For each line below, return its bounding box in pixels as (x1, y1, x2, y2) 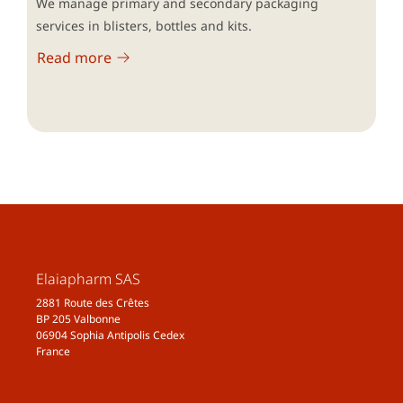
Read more (37, 47, 112, 67)
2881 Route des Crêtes (36, 294, 149, 310)
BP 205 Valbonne (36, 310, 121, 327)
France (36, 343, 70, 359)
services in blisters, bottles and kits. (36, 16, 252, 34)
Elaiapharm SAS (36, 268, 140, 289)
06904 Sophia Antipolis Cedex (36, 327, 184, 343)
